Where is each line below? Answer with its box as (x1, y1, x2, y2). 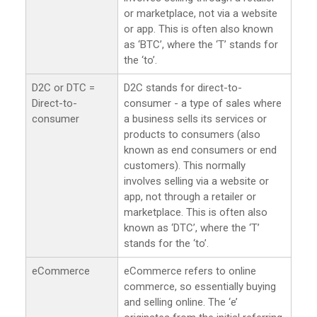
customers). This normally (124, 158, 246, 172)
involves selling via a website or (124, 174, 269, 188)
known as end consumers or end (124, 143, 277, 156)
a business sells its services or (124, 112, 267, 125)
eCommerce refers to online (124, 264, 256, 277)
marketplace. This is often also (124, 205, 267, 219)
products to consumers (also (124, 127, 260, 141)
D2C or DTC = (32, 81, 95, 94)
